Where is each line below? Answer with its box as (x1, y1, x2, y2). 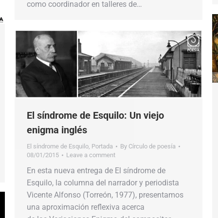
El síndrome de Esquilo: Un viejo (27, 109, 164, 121)
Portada (91, 142, 113, 150)
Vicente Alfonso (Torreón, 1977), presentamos (27, 190, 183, 200)
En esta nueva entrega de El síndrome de (27, 165, 165, 175)
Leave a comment (66, 151, 115, 159)
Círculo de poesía (128, 142, 176, 150)
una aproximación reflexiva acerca (27, 202, 145, 212)
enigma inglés (27, 124, 87, 136)
